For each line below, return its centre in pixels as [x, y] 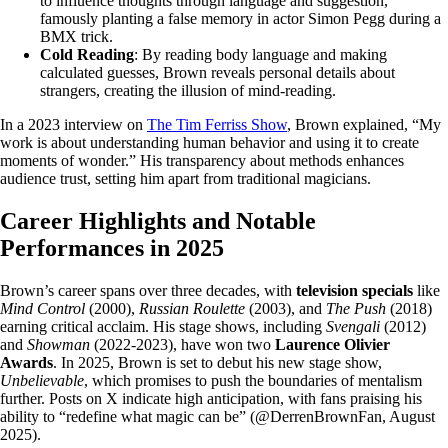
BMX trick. [76, 36]
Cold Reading [87, 54]
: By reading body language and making [260, 54]
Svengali [353, 326]
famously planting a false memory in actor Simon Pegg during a [240, 18]
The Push [356, 308]
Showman [58, 344]
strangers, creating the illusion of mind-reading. [188, 90]
